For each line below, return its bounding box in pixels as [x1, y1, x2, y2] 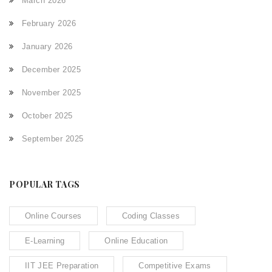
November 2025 [21, 88, 81, 98]
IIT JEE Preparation [25, 261, 99, 271]
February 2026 [21, 19, 76, 29]
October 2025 [21, 111, 73, 121]
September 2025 [21, 134, 84, 144]
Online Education [104, 236, 168, 246]
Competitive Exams [138, 261, 211, 271]
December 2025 [21, 65, 81, 75]
